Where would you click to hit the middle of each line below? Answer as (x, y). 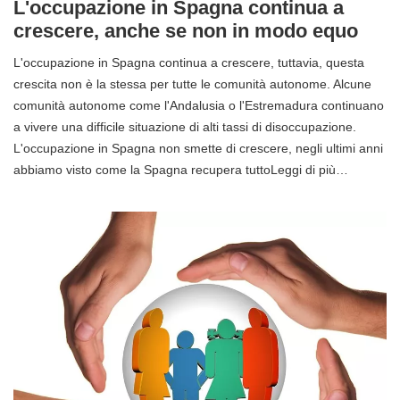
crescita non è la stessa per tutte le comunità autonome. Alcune (192, 84)
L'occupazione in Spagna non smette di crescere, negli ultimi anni (198, 149)
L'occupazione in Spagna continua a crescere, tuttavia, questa (189, 63)
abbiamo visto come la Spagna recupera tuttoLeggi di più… (181, 170)
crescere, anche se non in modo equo (186, 31)
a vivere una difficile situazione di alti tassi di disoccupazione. (185, 127)
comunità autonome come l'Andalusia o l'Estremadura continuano (199, 106)
